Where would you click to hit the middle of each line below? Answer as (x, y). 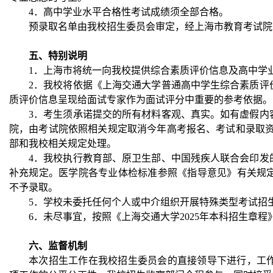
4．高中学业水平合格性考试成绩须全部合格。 (129, 12)
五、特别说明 (58, 55)
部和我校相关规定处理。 (63, 143)
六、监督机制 (58, 246)
